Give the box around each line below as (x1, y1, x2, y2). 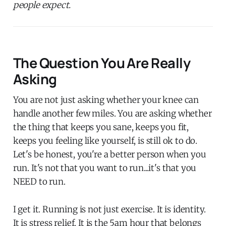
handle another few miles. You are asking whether (13, 107, 212, 119)
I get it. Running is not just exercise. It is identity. (13, 203, 206, 215)
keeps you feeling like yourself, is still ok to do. (13, 135, 198, 146)
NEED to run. (13, 176, 66, 187)
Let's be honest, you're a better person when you (13, 148, 206, 160)
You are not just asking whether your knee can (13, 94, 199, 105)
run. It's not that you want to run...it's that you (13, 162, 197, 174)
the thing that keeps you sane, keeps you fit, (13, 121, 189, 133)
